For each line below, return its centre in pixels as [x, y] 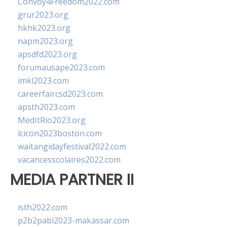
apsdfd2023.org [47, 54]
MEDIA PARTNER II [72, 180]
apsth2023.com [46, 107]
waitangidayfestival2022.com [72, 146]
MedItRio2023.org [52, 120]
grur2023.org [43, 15]
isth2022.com [43, 207]
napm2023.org [45, 41]
